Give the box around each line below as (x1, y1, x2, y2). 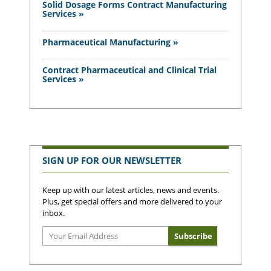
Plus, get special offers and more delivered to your (42, 196, 222, 207)
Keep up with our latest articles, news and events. (42, 184, 219, 196)
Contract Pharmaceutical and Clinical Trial (42, 64, 217, 76)
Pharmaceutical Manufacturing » (42, 36, 178, 48)
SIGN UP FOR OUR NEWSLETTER (42, 154, 181, 167)
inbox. (42, 207, 65, 219)
